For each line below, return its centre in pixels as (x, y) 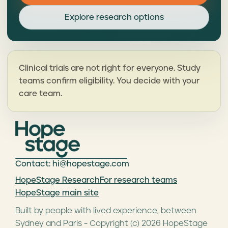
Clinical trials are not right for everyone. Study (110, 68)
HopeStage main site (57, 193)
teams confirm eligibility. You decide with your (109, 81)
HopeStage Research (58, 180)
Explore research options (114, 17)
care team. (40, 94)
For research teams (138, 180)
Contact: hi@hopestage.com (72, 164)
